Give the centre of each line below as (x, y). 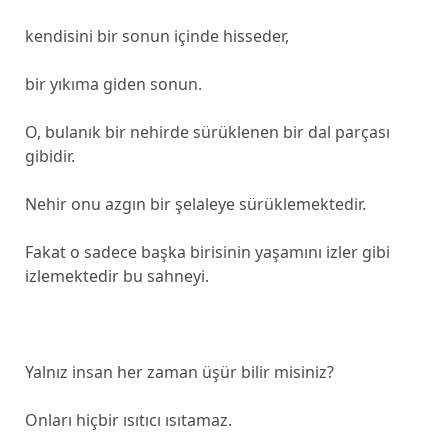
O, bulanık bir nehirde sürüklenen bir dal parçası (207, 132)
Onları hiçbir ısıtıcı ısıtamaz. (128, 420)
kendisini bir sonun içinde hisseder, (156, 36)
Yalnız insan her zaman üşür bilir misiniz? (179, 372)
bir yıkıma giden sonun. (113, 84)
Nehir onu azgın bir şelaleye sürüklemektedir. (195, 204)
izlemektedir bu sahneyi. (116, 276)
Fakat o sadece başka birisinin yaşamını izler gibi (207, 252)
